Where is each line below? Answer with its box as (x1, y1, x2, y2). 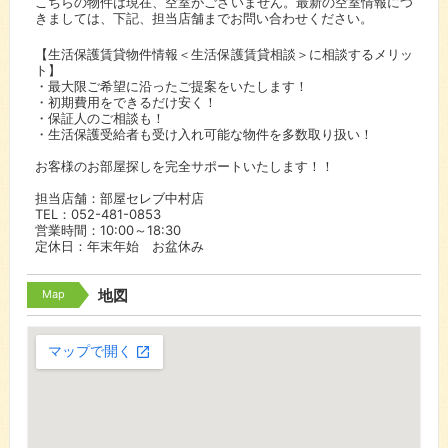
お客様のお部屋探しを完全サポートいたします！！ (34, 158, 334, 174)
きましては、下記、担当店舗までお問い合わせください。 (34, 10, 373, 26)
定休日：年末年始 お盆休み (34, 238, 204, 254)
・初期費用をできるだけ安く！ (34, 94, 217, 110)
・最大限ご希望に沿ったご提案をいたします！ (34, 78, 308, 94)
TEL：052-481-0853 (34, 206, 161, 222)
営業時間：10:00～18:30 (34, 222, 181, 238)
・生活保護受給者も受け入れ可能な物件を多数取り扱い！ (34, 126, 373, 142)
